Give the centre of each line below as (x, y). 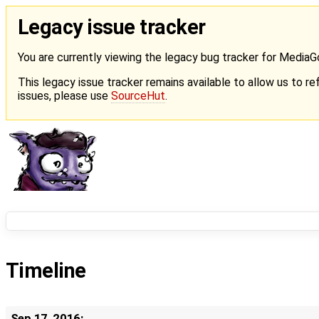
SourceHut (138, 96)
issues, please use (64, 96)
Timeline (46, 270)
